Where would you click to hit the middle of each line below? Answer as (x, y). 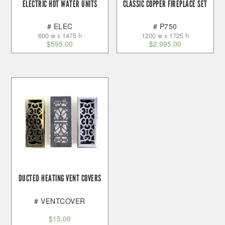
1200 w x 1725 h (165, 36)
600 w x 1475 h (60, 36)
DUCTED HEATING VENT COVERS (60, 179)
